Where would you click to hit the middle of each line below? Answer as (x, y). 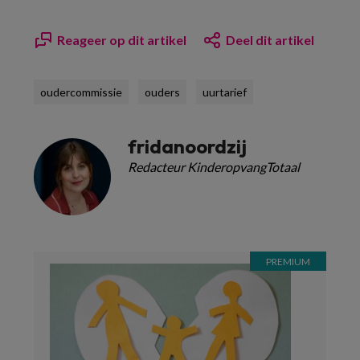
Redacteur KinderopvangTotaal (214, 167)
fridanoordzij (187, 146)
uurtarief (225, 92)
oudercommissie (81, 92)
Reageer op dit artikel (122, 40)
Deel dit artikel (270, 40)
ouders (162, 92)
